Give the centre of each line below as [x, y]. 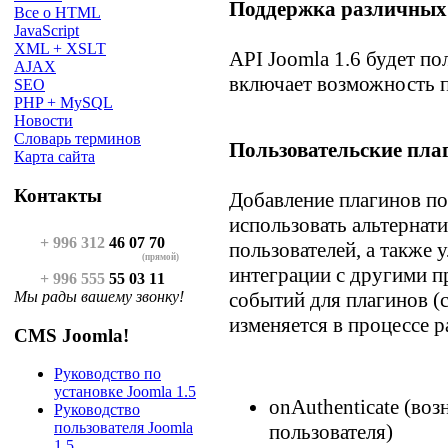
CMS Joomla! [71, 335]
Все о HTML [57, 13]
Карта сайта [54, 157]
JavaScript [46, 31]
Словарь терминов [77, 139]
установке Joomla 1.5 [125, 392]
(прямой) [160, 256]
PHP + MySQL [63, 103]
